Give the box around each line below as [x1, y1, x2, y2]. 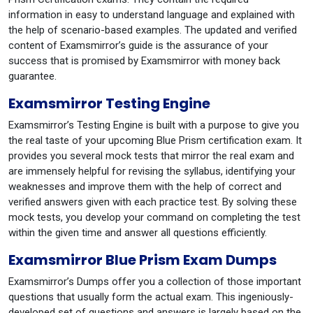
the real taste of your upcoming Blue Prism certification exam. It [8, 134, 302, 147]
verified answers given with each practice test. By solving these [8, 196, 297, 208]
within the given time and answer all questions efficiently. [8, 226, 267, 239]
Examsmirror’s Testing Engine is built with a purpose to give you [8, 119, 299, 131]
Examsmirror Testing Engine [8, 94, 210, 113]
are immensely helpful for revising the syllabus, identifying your [8, 165, 296, 177]
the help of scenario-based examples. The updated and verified [8, 24, 297, 36]
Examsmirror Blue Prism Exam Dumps [8, 250, 277, 270]
